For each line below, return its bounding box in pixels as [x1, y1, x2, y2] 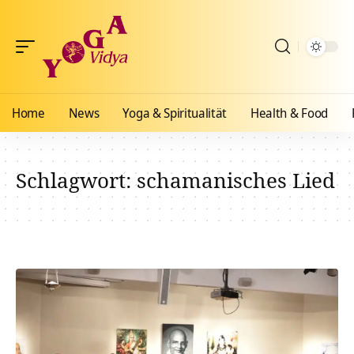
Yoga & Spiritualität [122, 104, 228, 122]
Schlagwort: [16, 166, 137, 194]
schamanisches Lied [137, 166, 335, 194]
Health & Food [250, 104, 328, 122]
